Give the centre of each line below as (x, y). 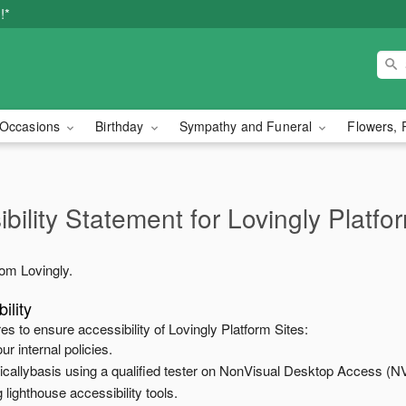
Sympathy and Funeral (247, 126)
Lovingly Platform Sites (237, 329)
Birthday (121, 126)
